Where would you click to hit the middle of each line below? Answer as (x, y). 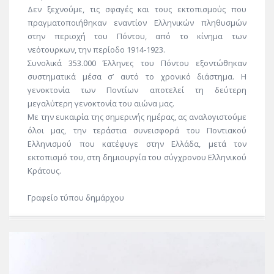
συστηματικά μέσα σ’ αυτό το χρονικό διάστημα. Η (137, 76)
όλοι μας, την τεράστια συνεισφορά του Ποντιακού (137, 130)
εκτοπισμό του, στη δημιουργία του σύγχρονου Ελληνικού (137, 157)
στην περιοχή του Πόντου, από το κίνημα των (137, 36)
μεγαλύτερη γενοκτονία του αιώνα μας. (101, 103)
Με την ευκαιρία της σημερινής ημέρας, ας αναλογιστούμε (137, 117)
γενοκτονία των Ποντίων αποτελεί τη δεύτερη (137, 90)
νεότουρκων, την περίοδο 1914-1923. (96, 49)
